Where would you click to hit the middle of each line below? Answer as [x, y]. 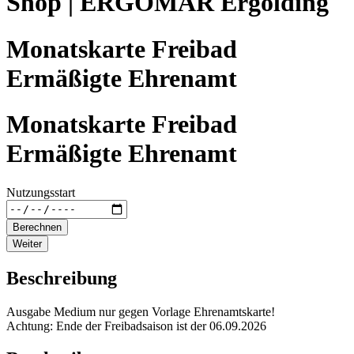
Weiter [27, 243]
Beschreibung [62, 278]
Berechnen [37, 227]
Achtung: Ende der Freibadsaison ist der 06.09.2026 [136, 326]
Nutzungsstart [41, 192]
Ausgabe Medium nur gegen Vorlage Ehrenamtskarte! [141, 311]
